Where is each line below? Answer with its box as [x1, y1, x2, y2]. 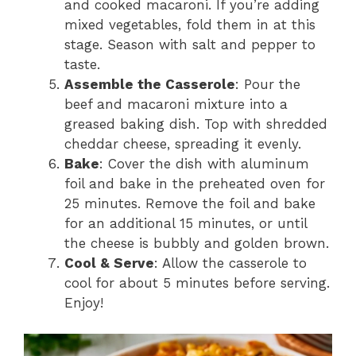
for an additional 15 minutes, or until [64, 215, 307, 232]
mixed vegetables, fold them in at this [64, 17, 315, 33]
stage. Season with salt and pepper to [64, 37, 315, 53]
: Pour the [235, 76, 300, 93]
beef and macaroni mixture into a [64, 96, 288, 113]
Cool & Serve [64, 255, 154, 272]
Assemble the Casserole [64, 76, 235, 93]
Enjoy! [64, 295, 103, 311]
